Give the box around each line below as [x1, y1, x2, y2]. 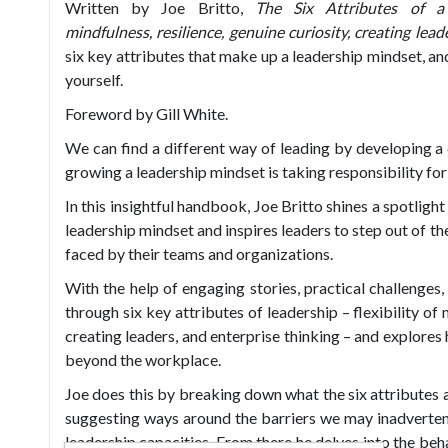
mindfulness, [65, 21, 157, 41]
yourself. [65, 69, 123, 89]
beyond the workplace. [65, 349, 221, 369]
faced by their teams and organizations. [65, 243, 333, 263]
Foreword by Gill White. [65, 103, 228, 123]
